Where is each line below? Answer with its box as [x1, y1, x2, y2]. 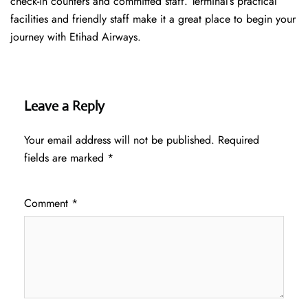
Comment [24, 195, 71, 212]
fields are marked [24, 150, 107, 166]
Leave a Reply [24, 98, 104, 115]
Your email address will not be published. [24, 132, 214, 148]
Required [218, 132, 259, 148]
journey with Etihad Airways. [10, 29, 141, 45]
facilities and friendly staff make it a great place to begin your [10, 11, 296, 27]
